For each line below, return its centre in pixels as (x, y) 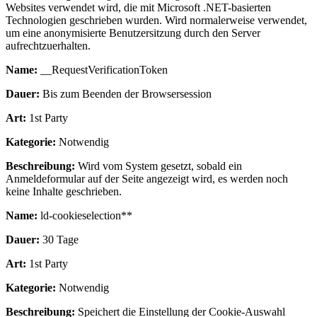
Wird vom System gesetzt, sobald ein (158, 166)
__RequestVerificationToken (103, 69)
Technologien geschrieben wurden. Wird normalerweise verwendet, (156, 20)
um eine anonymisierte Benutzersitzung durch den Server (133, 33)
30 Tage (59, 239)
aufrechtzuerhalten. (48, 45)
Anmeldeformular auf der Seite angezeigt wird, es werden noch (147, 178)
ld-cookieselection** (85, 215)
